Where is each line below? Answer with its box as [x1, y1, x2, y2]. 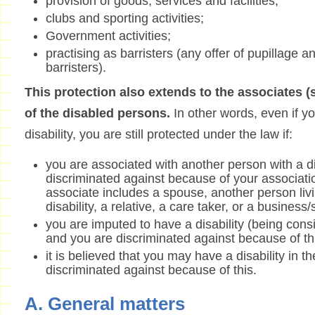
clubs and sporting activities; [45, 11, 204, 26]
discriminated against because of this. [45, 263, 257, 278]
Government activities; [45, 29, 171, 44]
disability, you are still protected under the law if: [24, 127, 292, 142]
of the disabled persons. [24, 106, 170, 121]
